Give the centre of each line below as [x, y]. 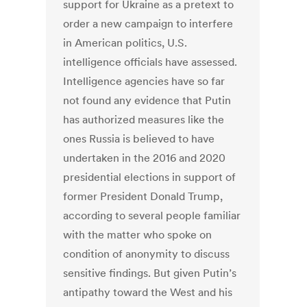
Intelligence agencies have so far [144, 81]
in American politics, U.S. [125, 43]
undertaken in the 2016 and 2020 [145, 158]
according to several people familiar [152, 216]
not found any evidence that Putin [147, 100]
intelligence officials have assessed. [150, 62]
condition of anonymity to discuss [147, 254]
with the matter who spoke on [138, 235]
